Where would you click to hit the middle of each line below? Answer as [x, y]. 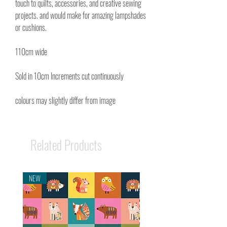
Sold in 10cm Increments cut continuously [69, 76]
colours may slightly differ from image [65, 100]
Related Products [66, 145]
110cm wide [32, 52]
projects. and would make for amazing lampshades [81, 15]
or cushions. [31, 27]
